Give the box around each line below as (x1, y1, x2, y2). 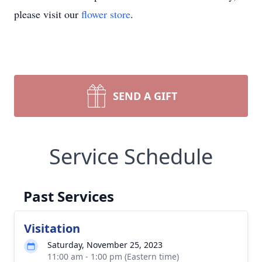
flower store (81, 7, 130, 21)
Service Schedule (49, 142, 213, 171)
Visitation (24, 220, 80, 236)
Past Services (23, 187, 114, 206)
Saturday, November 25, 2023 (47, 239, 163, 250)
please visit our (14, 7, 81, 21)
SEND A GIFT (113, 89, 177, 103)
